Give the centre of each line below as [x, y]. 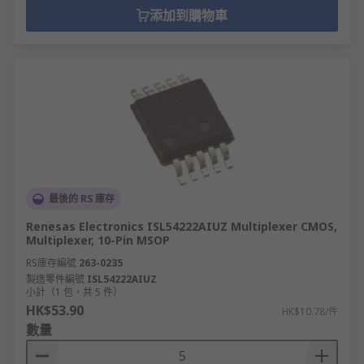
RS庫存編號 [51, 263]
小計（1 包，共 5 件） [74, 292]
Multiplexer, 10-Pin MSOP [98, 240]
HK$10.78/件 [310, 312]
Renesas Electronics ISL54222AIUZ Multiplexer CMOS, [182, 226]
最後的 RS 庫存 [82, 199]
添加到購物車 [188, 15]
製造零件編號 [55, 279]
